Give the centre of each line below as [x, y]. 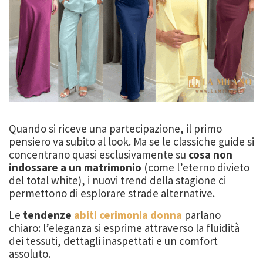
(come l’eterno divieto [195, 168]
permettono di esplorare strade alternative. [112, 193]
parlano [201, 215]
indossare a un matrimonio [75, 168]
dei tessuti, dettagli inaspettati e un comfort [113, 241]
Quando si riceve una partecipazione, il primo [115, 129]
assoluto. [30, 254]
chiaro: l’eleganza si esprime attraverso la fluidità [124, 228]
